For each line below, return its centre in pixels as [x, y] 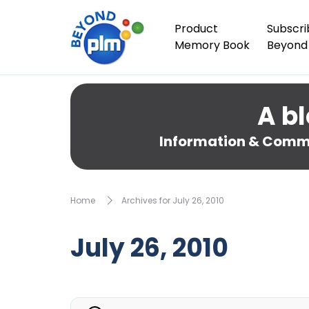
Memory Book [212, 45]
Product [196, 29]
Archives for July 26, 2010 [173, 200]
